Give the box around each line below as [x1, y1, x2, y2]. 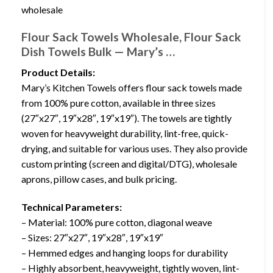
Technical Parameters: [21, 201, 122, 213]
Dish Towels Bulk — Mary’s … [21, 44, 175, 58]
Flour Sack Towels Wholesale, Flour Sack [21, 29, 241, 44]
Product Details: [21, 66, 95, 79]
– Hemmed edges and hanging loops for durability [21, 247, 228, 259]
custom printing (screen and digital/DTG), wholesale [21, 158, 237, 170]
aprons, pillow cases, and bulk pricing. [21, 173, 177, 185]
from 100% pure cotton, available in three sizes [21, 97, 216, 109]
